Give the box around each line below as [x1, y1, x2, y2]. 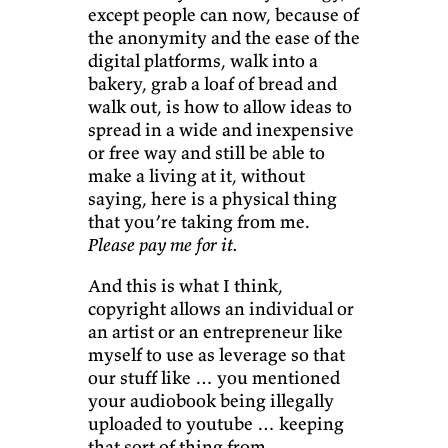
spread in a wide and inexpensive [88, 118, 354, 142]
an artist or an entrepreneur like [88, 320, 343, 344]
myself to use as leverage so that [88, 343, 345, 367]
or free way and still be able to [88, 141, 325, 165]
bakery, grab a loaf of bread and [88, 72, 337, 96]
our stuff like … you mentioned [88, 366, 340, 390]
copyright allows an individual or [88, 297, 354, 321]
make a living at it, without [88, 164, 305, 188]
